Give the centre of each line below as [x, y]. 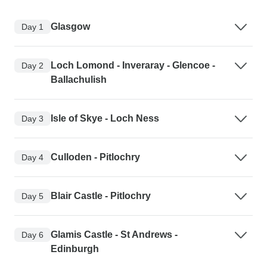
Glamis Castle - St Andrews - [114, 235]
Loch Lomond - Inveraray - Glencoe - [133, 66]
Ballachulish [79, 80]
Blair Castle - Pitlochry [101, 196]
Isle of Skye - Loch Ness [105, 119]
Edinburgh [75, 249]
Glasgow [70, 27]
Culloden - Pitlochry [95, 157]
